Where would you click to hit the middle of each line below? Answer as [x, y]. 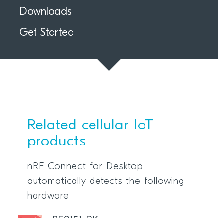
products [56, 142]
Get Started [47, 33]
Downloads [45, 12]
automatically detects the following [106, 181]
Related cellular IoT [90, 126]
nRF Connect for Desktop [85, 167]
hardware [48, 196]
